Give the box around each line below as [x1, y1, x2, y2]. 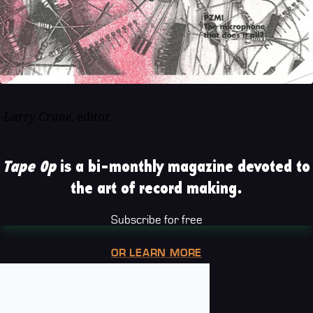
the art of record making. [71, 180, 242, 197]
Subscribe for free [110, 213, 203, 226]
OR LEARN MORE [110, 246, 203, 259]
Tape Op [3, 158, 56, 175]
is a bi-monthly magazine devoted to [56, 158, 310, 175]
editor [77, 108, 110, 124]
